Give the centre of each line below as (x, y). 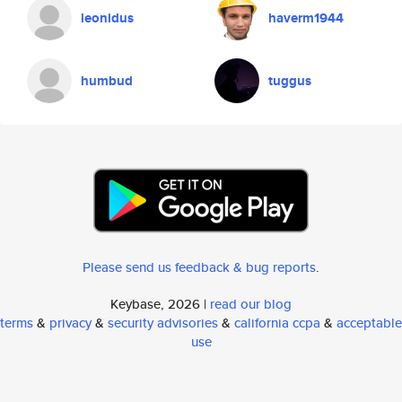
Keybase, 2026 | (160, 304)
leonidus (107, 18)
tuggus (290, 81)
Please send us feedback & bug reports (199, 267)
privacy (70, 323)
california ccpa (277, 323)
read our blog (251, 304)
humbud (107, 81)
